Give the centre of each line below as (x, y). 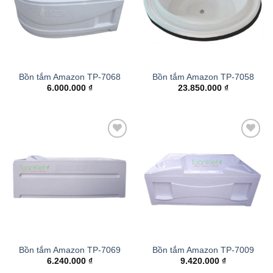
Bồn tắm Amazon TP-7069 (70, 250)
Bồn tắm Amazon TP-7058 (203, 77)
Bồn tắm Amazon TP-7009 (203, 250)
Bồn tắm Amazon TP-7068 (70, 77)
